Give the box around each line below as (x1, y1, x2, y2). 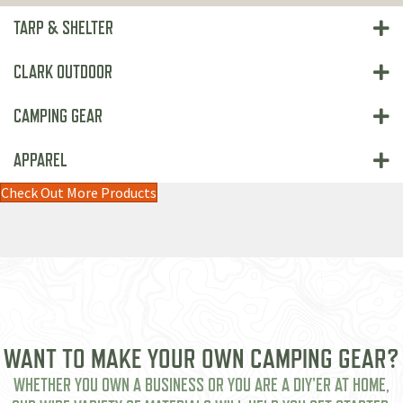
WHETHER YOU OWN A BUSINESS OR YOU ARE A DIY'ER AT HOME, (13, 374, 390, 397)
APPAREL (13, 149, 67, 172)
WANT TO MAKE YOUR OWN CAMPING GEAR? (4, 343, 399, 375)
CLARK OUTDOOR (13, 61, 112, 84)
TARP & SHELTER (13, 17, 113, 40)
